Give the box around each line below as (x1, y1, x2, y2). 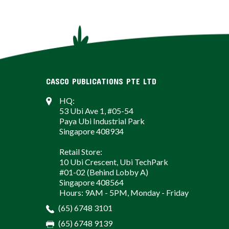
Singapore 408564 (59, 177, 124, 187)
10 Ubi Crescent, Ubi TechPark (59, 157, 168, 167)
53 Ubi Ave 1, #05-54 (59, 106, 133, 116)
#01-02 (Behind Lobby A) (59, 167, 148, 177)
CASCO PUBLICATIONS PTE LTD (46, 76, 156, 86)
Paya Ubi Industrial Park (59, 116, 145, 126)
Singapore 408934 (59, 126, 124, 136)
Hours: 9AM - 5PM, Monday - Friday (59, 188, 189, 197)
